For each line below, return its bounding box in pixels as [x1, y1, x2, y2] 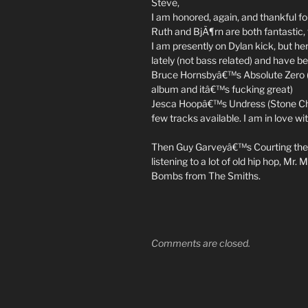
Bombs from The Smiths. [151, 169, 261, 181]
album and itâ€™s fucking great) [151, 82, 293, 95]
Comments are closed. [151, 236, 250, 249]
